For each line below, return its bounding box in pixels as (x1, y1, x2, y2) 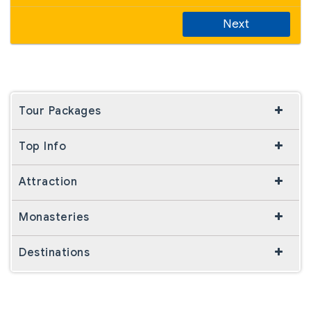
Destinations (19, 245, 90, 260)
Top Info (19, 139, 66, 153)
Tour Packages (19, 103, 101, 118)
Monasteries (19, 210, 90, 224)
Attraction (19, 174, 77, 189)
